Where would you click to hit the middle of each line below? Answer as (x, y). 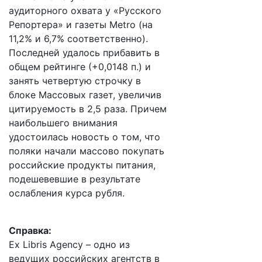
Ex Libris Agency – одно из (69, 244)
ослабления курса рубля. (67, 193)
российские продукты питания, (82, 165)
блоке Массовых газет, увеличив (85, 95)
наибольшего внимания (63, 123)
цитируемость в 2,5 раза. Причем (88, 109)
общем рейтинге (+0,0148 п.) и (80, 67)
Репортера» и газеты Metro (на (81, 25)
